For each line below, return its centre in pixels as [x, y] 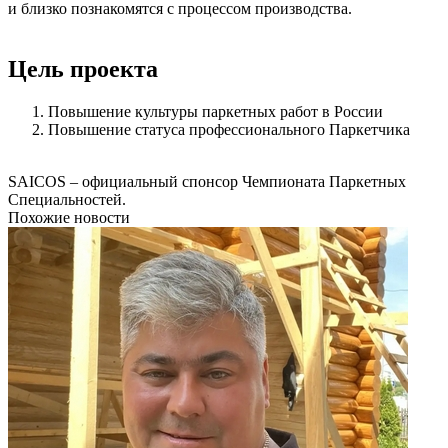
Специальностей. [67, 199]
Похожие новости [69, 217]
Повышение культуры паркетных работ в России [215, 111]
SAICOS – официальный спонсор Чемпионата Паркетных [207, 181]
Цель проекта [83, 68]
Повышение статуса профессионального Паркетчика [229, 129]
